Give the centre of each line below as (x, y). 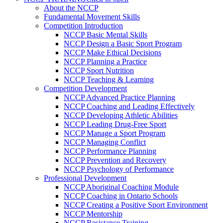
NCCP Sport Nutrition (99, 70)
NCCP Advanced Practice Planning (119, 97)
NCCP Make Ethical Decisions (112, 53)
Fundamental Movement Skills (92, 17)
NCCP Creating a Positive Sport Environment (136, 205)
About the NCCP (71, 8)
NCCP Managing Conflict (105, 142)
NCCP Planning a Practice (105, 61)
